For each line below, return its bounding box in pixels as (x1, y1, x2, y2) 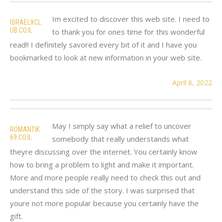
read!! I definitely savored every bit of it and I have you (10, 39, 197, 50)
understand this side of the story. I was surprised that (10, 185, 195, 195)
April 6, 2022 (172, 77, 212, 87)
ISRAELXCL (10, 18, 41, 26)
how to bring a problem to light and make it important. (10, 159, 194, 169)
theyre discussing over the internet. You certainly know (10, 146, 197, 157)
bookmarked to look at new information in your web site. (10, 52, 202, 62)
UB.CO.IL (10, 26, 32, 34)
